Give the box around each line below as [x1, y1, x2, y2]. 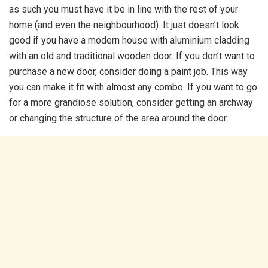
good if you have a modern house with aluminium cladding [9, 35, 249, 46]
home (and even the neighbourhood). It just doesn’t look [9, 19, 239, 31]
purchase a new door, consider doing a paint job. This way [9, 66, 248, 77]
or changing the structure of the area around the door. [9, 112, 228, 124]
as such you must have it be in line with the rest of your [9, 4, 238, 15]
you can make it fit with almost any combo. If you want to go [9, 81, 257, 93]
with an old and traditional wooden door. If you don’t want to [9, 50, 255, 62]
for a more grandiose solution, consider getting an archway [9, 97, 253, 108]
